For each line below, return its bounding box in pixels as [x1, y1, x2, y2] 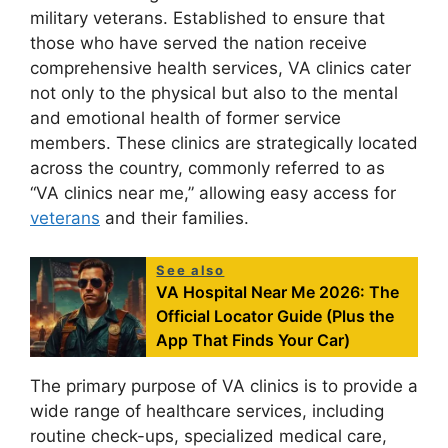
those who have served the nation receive [30, 33, 367, 54]
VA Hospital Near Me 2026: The [156, 281, 400, 302]
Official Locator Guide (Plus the [156, 305, 395, 326]
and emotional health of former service [30, 108, 341, 129]
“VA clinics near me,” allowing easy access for [30, 183, 396, 204]
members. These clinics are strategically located [30, 133, 418, 154]
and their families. [100, 208, 249, 229]
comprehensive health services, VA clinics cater [30, 58, 411, 79]
